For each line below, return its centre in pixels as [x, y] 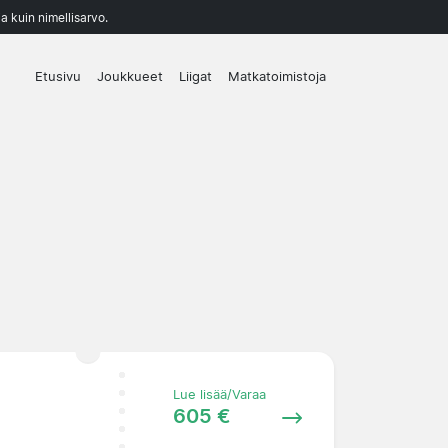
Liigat [195, 77]
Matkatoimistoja [277, 77]
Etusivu [58, 77]
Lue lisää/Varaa [219, 394]
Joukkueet [130, 77]
